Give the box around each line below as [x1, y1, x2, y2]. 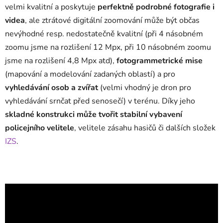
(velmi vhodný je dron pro [98, 82, 191, 93]
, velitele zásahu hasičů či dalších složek [74, 122, 216, 133]
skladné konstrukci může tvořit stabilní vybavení [5, 109, 182, 120]
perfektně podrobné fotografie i [98, 1, 215, 12]
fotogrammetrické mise [116, 55, 203, 66]
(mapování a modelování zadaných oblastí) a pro [5, 68, 175, 80]
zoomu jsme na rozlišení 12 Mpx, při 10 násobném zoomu [5, 41, 211, 53]
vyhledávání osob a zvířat [5, 82, 98, 93]
